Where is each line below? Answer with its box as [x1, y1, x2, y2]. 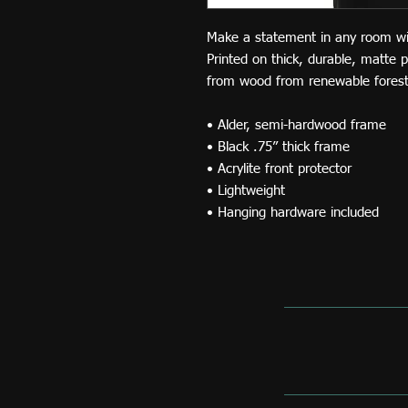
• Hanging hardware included [207, 206, 379, 219]
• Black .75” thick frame [207, 140, 350, 154]
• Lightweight [207, 184, 285, 198]
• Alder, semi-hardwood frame [207, 118, 386, 132]
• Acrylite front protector [207, 162, 352, 176]
